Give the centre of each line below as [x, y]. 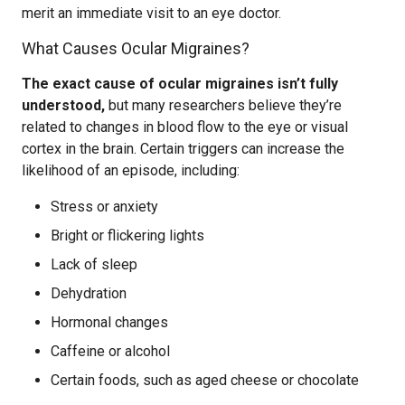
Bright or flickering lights [127, 235]
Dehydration [89, 293]
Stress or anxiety [104, 207]
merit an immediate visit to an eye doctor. [151, 13]
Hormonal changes [109, 322]
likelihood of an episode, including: [131, 170]
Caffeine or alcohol [110, 351]
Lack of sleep [94, 264]
